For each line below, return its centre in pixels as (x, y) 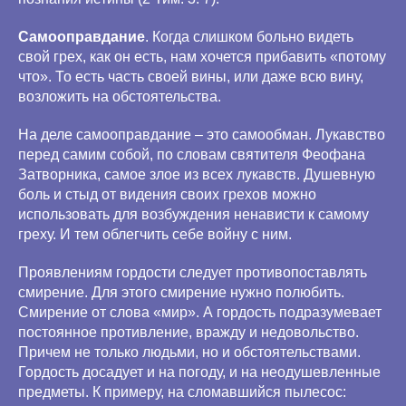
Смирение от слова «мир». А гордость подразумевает (200, 312)
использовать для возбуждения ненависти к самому (193, 214)
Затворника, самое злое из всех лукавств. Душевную (197, 174)
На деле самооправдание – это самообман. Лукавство (202, 135)
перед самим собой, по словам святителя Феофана (192, 155)
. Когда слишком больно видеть (249, 37)
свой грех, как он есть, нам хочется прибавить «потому (202, 57)
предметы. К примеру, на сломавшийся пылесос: (182, 392)
